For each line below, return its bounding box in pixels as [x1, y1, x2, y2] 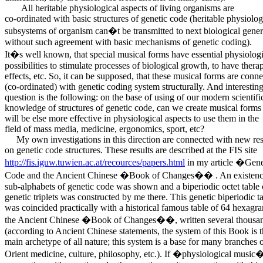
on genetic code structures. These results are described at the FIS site [5, 144, 257, 155]
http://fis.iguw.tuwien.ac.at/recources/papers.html [5, 157, 185, 167]
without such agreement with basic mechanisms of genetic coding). [5, 36, 252, 47]
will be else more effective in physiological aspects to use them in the [5, 113, 259, 123]
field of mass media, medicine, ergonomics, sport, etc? [5, 123, 204, 134]
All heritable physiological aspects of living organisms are [5, 2, 234, 13]
